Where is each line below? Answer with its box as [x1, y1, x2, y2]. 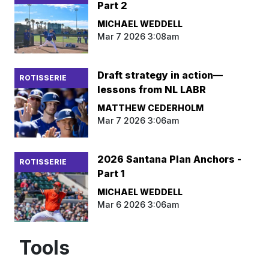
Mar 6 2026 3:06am [97, 199, 180, 210]
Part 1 [97, 168, 125, 180]
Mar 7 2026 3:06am [97, 115, 180, 126]
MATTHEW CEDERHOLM [97, 103, 204, 113]
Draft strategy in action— [97, 69, 223, 82]
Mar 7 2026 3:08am [97, 31, 180, 41]
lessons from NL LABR [97, 83, 207, 96]
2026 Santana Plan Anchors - [97, 153, 242, 166]
